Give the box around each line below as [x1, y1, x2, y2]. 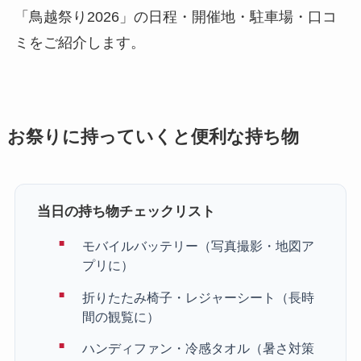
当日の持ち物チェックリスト [36, 203, 215, 219]
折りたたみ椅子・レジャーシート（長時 [82, 289, 315, 305]
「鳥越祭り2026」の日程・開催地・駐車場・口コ [14, 9, 337, 26]
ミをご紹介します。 [14, 35, 145, 52]
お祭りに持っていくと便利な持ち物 [6, 127, 299, 147]
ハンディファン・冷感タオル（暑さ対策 [82, 341, 315, 356]
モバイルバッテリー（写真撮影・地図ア [82, 239, 315, 253]
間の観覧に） [82, 309, 160, 324]
